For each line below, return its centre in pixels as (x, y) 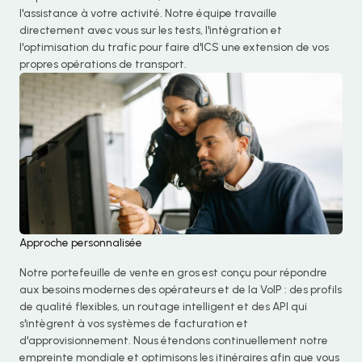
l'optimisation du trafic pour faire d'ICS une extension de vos (174, 47)
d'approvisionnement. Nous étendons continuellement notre (174, 341)
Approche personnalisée (81, 243)
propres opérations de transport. (103, 64)
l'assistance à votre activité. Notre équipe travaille (148, 13)
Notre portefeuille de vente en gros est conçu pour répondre (173, 273)
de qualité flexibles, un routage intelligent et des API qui (163, 307)
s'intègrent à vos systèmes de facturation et (134, 324)
